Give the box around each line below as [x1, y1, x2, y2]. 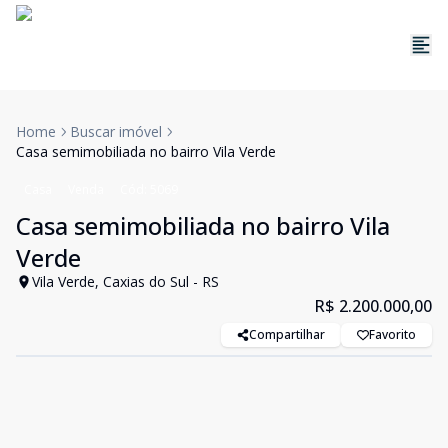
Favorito [369, 326, 416, 343]
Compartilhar [249, 326, 325, 343]
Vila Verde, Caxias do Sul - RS [32, 272, 219, 291]
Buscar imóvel [70, 122, 162, 141]
